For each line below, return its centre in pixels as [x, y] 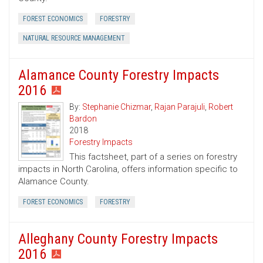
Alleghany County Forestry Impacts [118, 239]
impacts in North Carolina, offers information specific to [128, 169]
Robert [221, 107]
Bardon [83, 119]
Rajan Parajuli [180, 107]
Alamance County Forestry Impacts [119, 75]
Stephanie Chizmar [117, 107]
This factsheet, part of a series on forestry [153, 157]
